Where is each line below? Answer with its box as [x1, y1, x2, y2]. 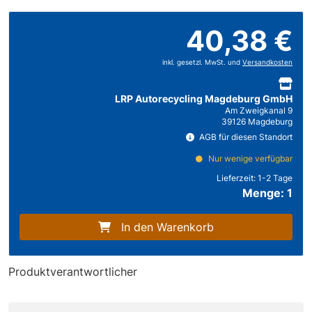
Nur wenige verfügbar [206, 153, 292, 164]
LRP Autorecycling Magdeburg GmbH [115, 92, 292, 104]
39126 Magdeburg [221, 116, 292, 127]
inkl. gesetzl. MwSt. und [162, 58, 242, 66]
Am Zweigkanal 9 [225, 104, 292, 116]
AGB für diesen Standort [197, 131, 292, 142]
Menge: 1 [242, 185, 292, 200]
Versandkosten [242, 58, 292, 66]
